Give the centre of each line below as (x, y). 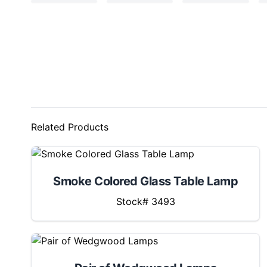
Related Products (70, 127)
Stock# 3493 (145, 201)
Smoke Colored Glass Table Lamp (145, 181)
